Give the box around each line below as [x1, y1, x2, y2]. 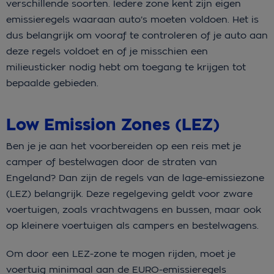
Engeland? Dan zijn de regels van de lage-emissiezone [6, 172, 264, 184]
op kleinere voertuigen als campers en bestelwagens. [6, 220, 262, 232]
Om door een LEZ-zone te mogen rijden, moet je [6, 248, 235, 260]
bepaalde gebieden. [6, 77, 105, 89]
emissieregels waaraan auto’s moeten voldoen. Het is [6, 13, 259, 26]
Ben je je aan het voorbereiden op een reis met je [6, 140, 241, 152]
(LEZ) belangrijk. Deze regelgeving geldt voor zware [6, 188, 253, 200]
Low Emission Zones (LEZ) [6, 114, 224, 136]
